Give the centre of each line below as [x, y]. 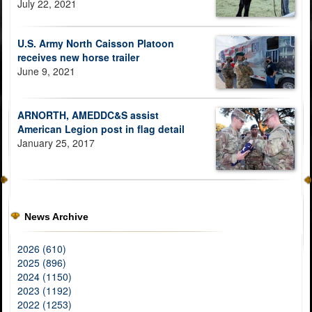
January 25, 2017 [56, 142]
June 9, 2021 [46, 71]
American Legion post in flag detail [101, 128]
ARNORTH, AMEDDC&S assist [88, 115]
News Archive [56, 217]
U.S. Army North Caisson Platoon [96, 43]
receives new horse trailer [78, 57]
